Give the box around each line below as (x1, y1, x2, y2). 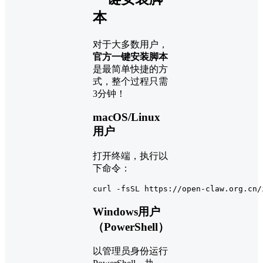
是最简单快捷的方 (93, 63, 168, 74)
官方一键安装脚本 (93, 51, 168, 62)
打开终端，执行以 (93, 151, 168, 161)
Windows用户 (93, 205, 160, 218)
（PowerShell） (93, 220, 169, 233)
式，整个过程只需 (93, 76, 168, 86)
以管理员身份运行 (93, 246, 168, 257)
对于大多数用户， (93, 39, 168, 49)
